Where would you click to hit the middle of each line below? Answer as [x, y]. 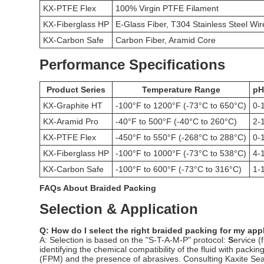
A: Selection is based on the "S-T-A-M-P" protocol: [134, 240]
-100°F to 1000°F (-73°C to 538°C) [181, 153]
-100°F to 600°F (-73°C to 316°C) [179, 169]
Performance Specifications [133, 64]
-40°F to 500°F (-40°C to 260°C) [176, 121]
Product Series [76, 89]
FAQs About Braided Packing [98, 188]
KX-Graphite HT [73, 105]
